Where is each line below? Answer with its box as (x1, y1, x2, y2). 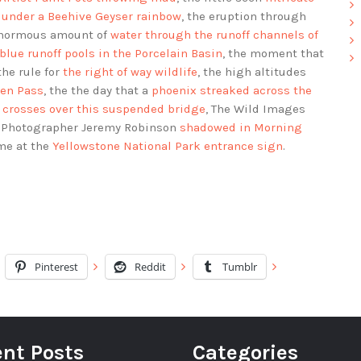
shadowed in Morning (180, 120, 302, 135)
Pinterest (35, 259, 78, 275)
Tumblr (222, 259, 257, 275)
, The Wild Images (205, 102, 305, 117)
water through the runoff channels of (110, 27, 318, 43)
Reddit (135, 259, 166, 275)
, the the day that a (44, 83, 151, 98)
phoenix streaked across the (151, 83, 312, 98)
